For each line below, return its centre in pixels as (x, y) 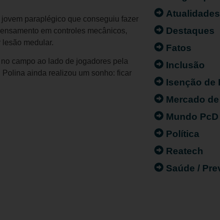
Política (183, 134)
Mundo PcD (192, 116)
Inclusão (186, 65)
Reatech (185, 151)
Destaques (191, 30)
